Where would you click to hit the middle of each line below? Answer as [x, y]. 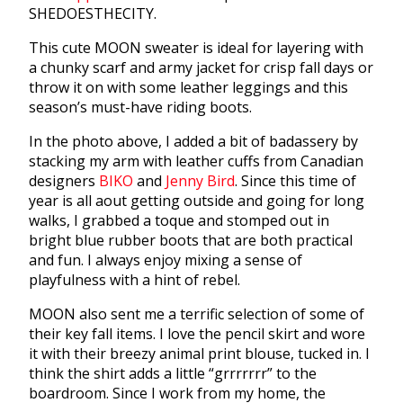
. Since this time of [296, 181]
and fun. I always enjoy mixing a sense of [166, 260]
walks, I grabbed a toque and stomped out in [179, 221]
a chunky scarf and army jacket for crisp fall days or [201, 68]
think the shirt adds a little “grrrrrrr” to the [173, 374]
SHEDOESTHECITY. [93, 14]
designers [64, 181]
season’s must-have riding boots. [140, 107]
